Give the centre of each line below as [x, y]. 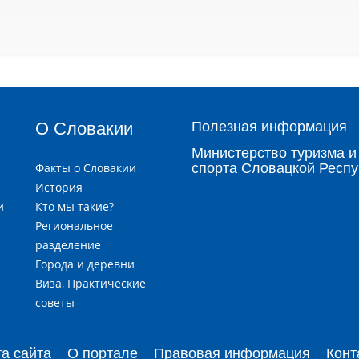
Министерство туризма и [274, 153]
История [59, 188]
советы [55, 303]
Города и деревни [85, 264]
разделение [68, 245]
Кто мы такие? [75, 207]
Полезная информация [269, 127]
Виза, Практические [91, 284]
